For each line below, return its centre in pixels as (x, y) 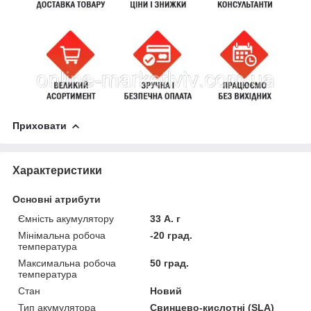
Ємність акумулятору (66, 218)
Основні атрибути (57, 199)
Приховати (40, 125)
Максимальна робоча (67, 263)
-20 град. (171, 235)
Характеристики (57, 170)
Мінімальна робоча (62, 235)
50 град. (170, 263)
